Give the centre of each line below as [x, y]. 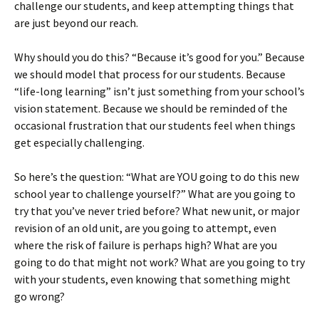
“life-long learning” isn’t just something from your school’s [159, 91]
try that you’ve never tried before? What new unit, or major [157, 211]
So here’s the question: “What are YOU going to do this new [157, 177]
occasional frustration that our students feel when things [155, 125]
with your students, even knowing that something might [152, 279]
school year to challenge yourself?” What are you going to [155, 194]
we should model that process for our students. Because [150, 74]
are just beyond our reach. [76, 23]
